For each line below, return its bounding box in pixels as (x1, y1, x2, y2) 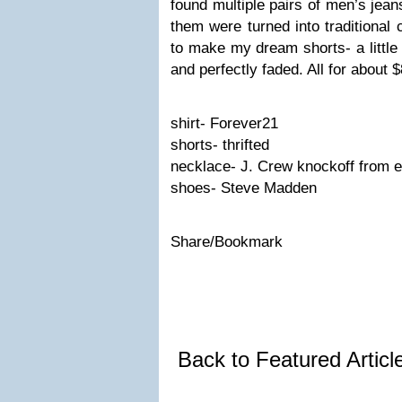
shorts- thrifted (170, 136, 269, 153)
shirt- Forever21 (170, 115, 278, 132)
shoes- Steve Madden (170, 179, 317, 197)
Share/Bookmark (170, 233, 283, 250)
